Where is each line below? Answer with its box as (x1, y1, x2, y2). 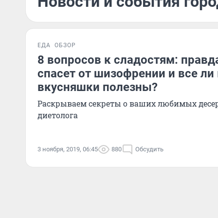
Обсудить (135, 145, 163, 153)
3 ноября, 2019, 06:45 (37, 145, 98, 153)
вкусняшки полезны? (37, 80, 158, 94)
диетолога (37, 110, 78, 120)
